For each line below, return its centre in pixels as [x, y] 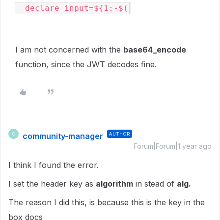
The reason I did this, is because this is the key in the [107, 202]
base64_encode [155, 50]
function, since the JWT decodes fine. [86, 64]
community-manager [63, 136]
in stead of [155, 184]
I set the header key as [52, 184]
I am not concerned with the [69, 50]
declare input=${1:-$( [77, 8]
